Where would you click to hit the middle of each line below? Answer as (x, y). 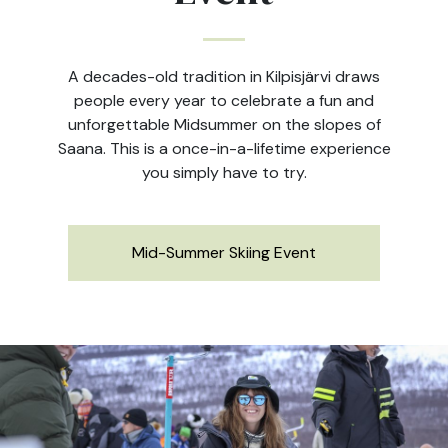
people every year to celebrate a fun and (224, 100)
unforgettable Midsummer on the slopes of (224, 124)
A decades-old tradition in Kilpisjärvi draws (224, 76)
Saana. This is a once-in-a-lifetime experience (224, 148)
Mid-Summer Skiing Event (224, 252)
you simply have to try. (224, 172)
